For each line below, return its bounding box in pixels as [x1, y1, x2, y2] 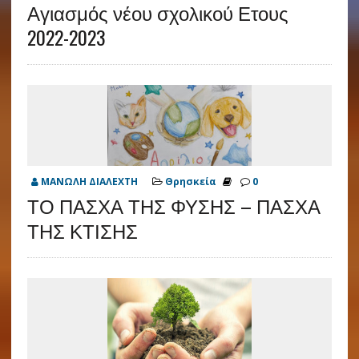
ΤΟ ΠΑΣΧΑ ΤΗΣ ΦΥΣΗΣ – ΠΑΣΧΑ [26, 191, 321, 220]
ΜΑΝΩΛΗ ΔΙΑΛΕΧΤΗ [40, 175, 138, 189]
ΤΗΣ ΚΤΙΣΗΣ [26, 216, 138, 245]
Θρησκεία [164, 175, 216, 189]
